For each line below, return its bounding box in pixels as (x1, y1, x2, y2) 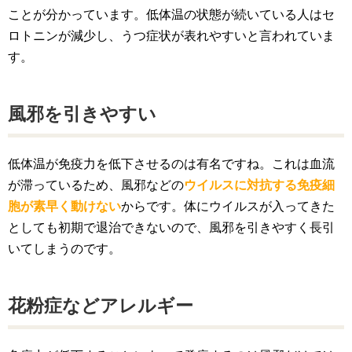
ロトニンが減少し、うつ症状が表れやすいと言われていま (8, 28, 335, 42)
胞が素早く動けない (8, 199, 121, 213)
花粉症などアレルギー (8, 295, 193, 316)
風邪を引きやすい (8, 103, 156, 124)
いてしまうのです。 (8, 241, 121, 255)
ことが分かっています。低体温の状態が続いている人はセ (8, 7, 335, 21)
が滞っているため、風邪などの (8, 178, 184, 192)
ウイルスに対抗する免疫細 (184, 178, 335, 192)
